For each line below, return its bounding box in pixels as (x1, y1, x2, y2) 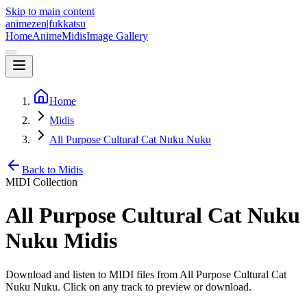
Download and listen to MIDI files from (5, 268, 180, 280)
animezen (5, 18, 47, 29)
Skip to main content (5, 5, 95, 17)
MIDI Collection (5, 176, 77, 188)
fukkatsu (49, 18, 86, 29)
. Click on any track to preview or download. (58, 280, 251, 293)
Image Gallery (86, 30, 148, 42)
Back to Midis (22, 164, 83, 175)
